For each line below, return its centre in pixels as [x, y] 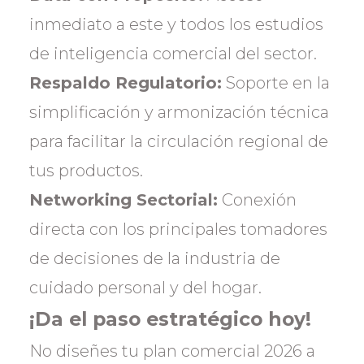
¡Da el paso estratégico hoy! [170, 319]
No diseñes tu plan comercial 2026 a [172, 351]
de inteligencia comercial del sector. [173, 54]
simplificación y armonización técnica [179, 112]
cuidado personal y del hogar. [145, 288]
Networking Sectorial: [123, 200]
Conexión [257, 200]
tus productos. [86, 171]
